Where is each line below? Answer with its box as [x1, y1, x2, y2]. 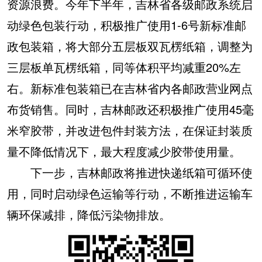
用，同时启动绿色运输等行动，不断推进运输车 [7, 185, 253, 202]
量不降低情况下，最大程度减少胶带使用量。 [7, 143, 241, 160]
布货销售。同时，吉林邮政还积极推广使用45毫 [7, 101, 254, 118]
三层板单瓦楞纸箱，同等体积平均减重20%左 [7, 58, 241, 75]
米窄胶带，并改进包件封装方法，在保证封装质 [7, 122, 253, 139]
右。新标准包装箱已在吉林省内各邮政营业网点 [7, 80, 253, 96]
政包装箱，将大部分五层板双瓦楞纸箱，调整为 [7, 37, 253, 54]
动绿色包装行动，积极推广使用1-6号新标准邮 [7, 16, 246, 33]
